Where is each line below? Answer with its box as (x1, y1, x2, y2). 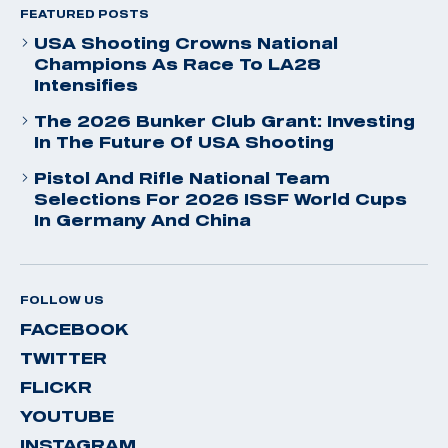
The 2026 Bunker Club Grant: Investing (34, 111, 415, 130)
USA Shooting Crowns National (34, 33, 338, 52)
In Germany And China (34, 210, 251, 229)
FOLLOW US (20, 293, 104, 306)
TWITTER (20, 348, 107, 367)
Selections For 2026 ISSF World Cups (34, 189, 407, 208)
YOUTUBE (20, 406, 114, 425)
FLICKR (20, 377, 92, 396)
